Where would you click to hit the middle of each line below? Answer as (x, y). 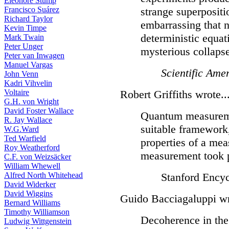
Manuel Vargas (28, 65)
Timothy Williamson (37, 212)
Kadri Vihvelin (28, 83)
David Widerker (30, 184)
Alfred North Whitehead (43, 175)
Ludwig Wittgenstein (38, 221)
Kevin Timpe (25, 28)
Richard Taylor (28, 19)
